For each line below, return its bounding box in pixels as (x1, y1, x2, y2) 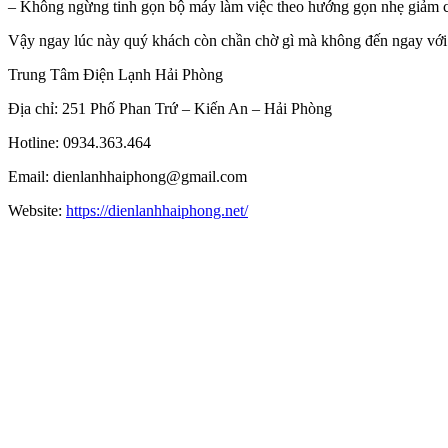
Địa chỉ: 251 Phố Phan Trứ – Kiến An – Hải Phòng (8, 100, 332, 118)
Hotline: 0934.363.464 (8, 134, 151, 152)
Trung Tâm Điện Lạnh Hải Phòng (8, 66, 223, 84)
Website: (8, 202, 66, 220)
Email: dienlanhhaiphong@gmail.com (8, 168, 247, 186)
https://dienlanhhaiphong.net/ (66, 202, 248, 220)
